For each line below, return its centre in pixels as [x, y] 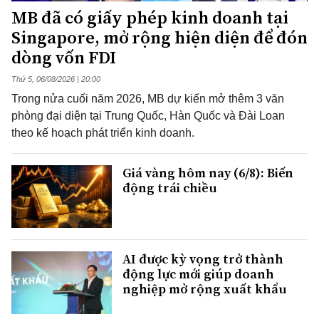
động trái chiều [170, 187]
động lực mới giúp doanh [198, 273]
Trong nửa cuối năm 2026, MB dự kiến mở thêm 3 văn [148, 98]
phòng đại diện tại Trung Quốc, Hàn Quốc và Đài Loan [148, 115]
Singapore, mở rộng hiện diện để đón [159, 37]
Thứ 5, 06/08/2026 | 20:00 [56, 79]
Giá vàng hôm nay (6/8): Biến [208, 172]
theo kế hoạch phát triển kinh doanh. [103, 132]
